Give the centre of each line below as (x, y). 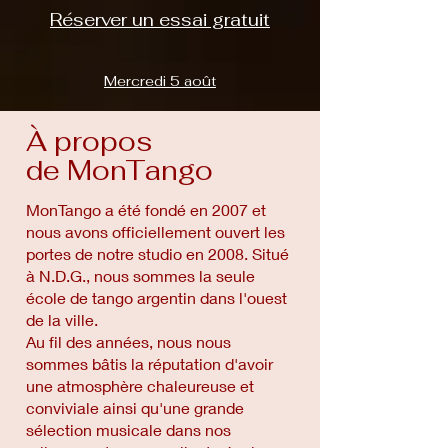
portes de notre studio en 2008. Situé (157, 253)
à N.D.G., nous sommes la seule (140, 275)
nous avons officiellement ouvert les (155, 231)
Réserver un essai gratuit (160, 19)
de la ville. (62, 319)
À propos (89, 141)
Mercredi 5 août (160, 81)
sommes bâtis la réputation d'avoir (149, 363)
